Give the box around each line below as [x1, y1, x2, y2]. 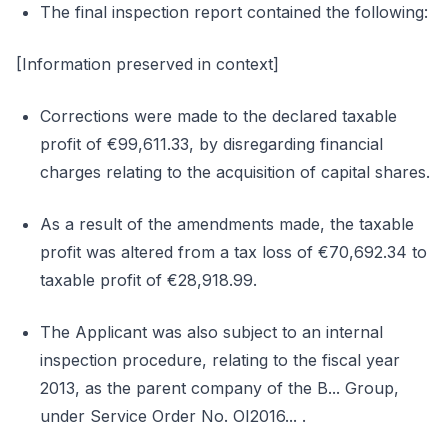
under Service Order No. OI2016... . [40, 406, 306, 426]
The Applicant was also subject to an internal [40, 322, 383, 342]
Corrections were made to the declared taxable [40, 106, 397, 126]
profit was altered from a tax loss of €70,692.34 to [40, 242, 427, 262]
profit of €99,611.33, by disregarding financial [40, 134, 383, 154]
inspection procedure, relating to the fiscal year [40, 350, 400, 370]
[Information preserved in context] [16, 54, 279, 74]
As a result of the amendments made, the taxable [40, 214, 414, 234]
